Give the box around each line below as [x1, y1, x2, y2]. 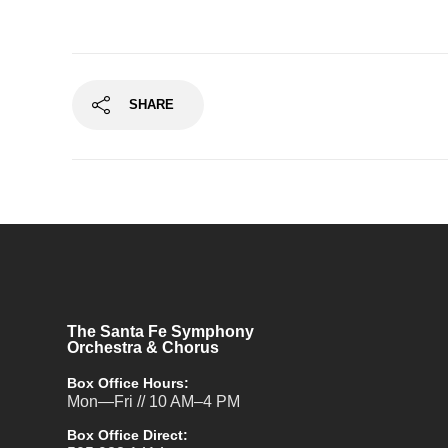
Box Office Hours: [67, 375, 190, 391]
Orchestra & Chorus [67, 339, 220, 356]
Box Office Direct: [67, 427, 189, 443]
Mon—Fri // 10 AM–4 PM [67, 393, 241, 410]
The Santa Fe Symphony [67, 323, 255, 340]
